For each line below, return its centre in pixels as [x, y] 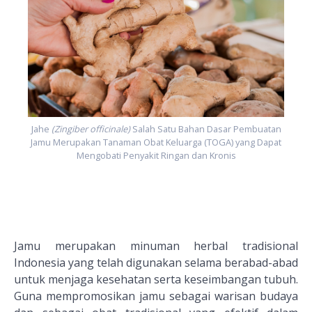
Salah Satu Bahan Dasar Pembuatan [206, 129]
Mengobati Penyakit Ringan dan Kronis [156, 156]
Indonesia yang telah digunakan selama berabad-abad [156, 263]
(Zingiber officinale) [92, 129]
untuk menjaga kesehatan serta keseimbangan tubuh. [156, 280]
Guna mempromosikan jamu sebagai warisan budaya [156, 296]
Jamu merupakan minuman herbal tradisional [156, 246]
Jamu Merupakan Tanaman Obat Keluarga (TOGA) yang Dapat [156, 142]
